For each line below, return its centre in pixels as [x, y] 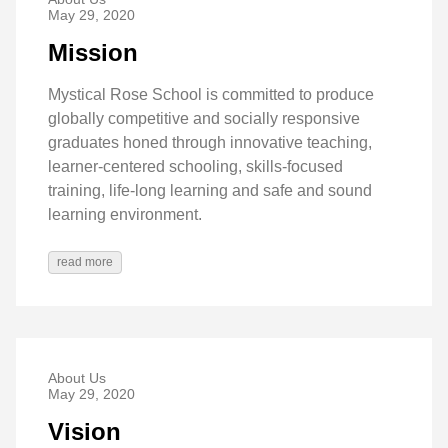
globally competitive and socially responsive [204, 118]
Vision [84, 431]
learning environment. [125, 214]
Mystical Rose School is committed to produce [211, 94]
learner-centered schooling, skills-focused [195, 166]
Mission [93, 53]
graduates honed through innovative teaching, [210, 142]
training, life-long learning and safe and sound [210, 190]
